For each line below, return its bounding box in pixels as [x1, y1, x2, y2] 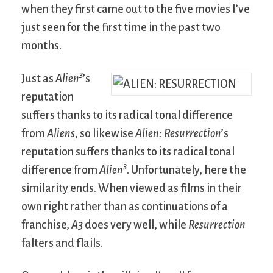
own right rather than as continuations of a [21, 200, 228, 213]
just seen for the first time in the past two [21, 21, 221, 34]
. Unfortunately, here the [127, 163, 246, 176]
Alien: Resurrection [135, 127, 221, 140]
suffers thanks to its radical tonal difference [21, 108, 233, 121]
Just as [21, 72, 55, 85]
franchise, [21, 218, 71, 231]
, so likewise [75, 127, 135, 140]
